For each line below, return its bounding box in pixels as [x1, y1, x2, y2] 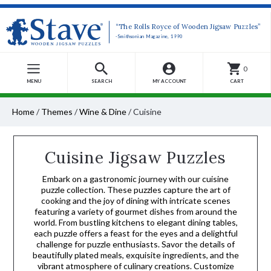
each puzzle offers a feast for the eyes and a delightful [33, 228, 238, 238]
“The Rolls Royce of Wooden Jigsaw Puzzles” [116, 22, 261, 31]
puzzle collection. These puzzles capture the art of [41, 184, 230, 195]
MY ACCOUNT [152, 78, 186, 84]
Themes [41, 106, 73, 117]
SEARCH [91, 78, 112, 84]
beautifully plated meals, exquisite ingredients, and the [32, 250, 239, 260]
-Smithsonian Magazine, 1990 [116, 33, 183, 40]
